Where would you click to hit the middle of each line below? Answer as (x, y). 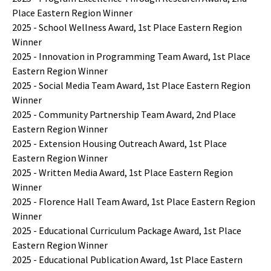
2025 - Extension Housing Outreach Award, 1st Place (119, 143)
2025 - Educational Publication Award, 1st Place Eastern (127, 259)
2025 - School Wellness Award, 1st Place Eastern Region (127, 27)
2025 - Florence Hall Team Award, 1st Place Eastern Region (134, 201)
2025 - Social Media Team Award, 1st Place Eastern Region (131, 85)
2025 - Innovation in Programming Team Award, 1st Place (131, 56)
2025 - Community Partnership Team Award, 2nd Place (124, 114)
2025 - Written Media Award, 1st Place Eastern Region (122, 172)
